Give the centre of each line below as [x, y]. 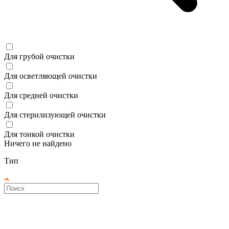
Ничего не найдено [38, 143]
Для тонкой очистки [39, 134]
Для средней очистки [41, 95]
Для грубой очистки [39, 56]
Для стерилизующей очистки [55, 114]
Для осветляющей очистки [51, 76]
